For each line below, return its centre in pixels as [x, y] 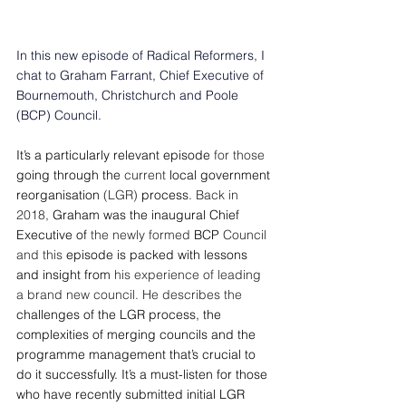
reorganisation [60, 195]
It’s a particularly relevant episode [115, 155]
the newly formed [142, 235]
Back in [219, 195]
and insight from [65, 275]
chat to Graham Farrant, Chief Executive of [142, 75]
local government [222, 175]
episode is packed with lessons [157, 255]
